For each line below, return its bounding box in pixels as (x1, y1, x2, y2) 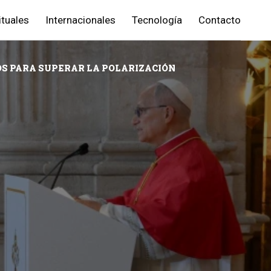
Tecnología (132, 14, 182, 26)
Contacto (198, 14, 241, 26)
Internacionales (45, 14, 116, 26)
